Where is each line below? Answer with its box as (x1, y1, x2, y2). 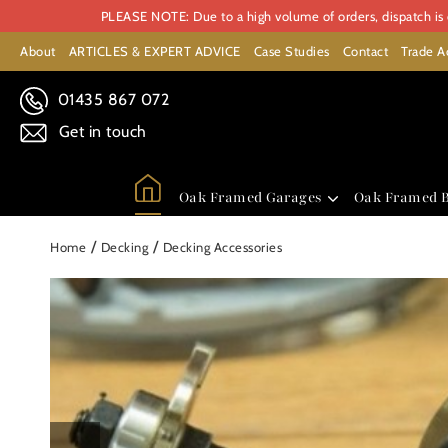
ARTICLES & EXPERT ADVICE (68, 43, 241, 59)
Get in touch (54, 122, 147, 141)
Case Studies (253, 43, 330, 59)
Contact (342, 43, 388, 59)
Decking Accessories (162, 239, 282, 255)
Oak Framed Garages (178, 187, 322, 207)
